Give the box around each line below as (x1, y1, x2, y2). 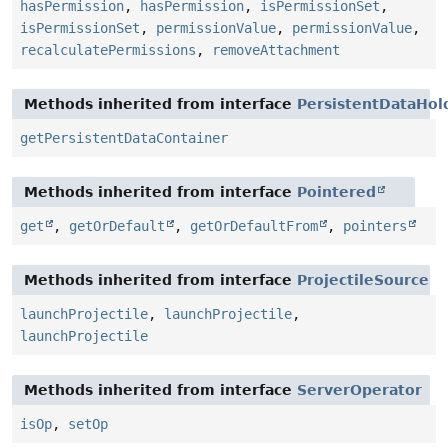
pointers (343, 217, 407, 234)
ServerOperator (297, 381, 422, 398)
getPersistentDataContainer (20, 129, 228, 146)
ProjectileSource (297, 271, 429, 288)
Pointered (297, 183, 376, 200)
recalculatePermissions (20, 41, 196, 58)
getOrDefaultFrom (190, 217, 318, 234)
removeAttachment (212, 41, 340, 58)
